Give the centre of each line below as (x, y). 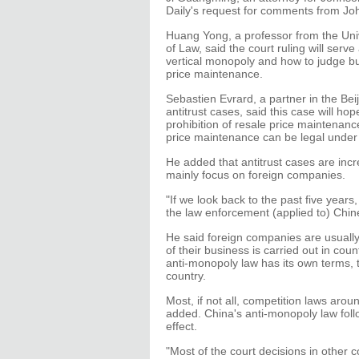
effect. (182, 326)
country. (186, 276)
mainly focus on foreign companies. (256, 175)
